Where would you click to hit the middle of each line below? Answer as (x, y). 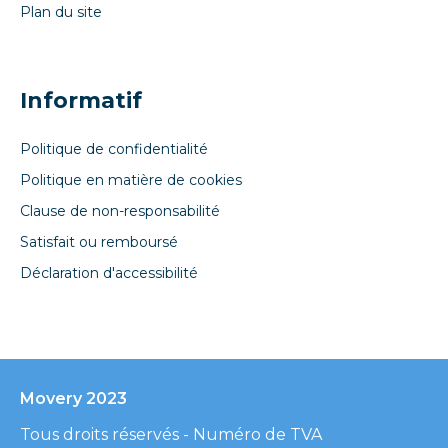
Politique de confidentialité (114, 149)
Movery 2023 (73, 398)
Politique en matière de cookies (131, 180)
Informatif (81, 100)
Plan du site (61, 12)
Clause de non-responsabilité (120, 211)
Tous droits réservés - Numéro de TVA (171, 434)
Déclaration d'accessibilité (109, 273)
